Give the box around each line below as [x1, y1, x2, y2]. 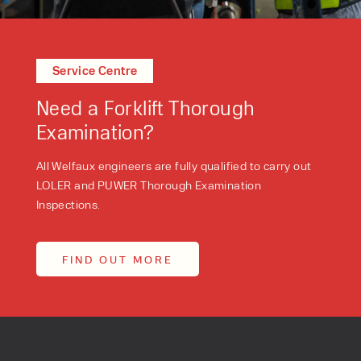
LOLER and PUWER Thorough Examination [35, 176, 262, 192]
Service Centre [52, 62, 138, 78]
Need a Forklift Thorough [35, 93, 255, 120]
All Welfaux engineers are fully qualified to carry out [35, 157, 312, 172]
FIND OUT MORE [61, 251, 173, 266]
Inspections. [35, 196, 101, 211]
